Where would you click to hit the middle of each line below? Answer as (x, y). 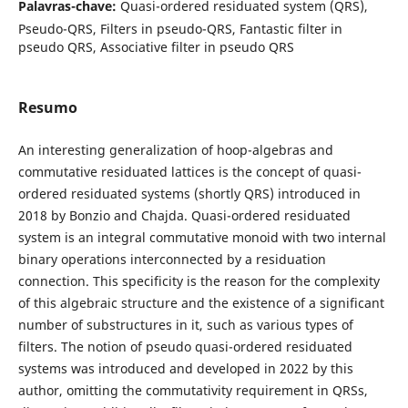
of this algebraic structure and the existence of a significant (201, 302)
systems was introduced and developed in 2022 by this (185, 368)
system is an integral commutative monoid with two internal (202, 237)
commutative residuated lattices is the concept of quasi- (189, 171)
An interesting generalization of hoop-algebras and (175, 149)
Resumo (47, 107)
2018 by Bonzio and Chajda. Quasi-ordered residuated (184, 215)
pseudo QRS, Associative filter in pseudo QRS (156, 47)
